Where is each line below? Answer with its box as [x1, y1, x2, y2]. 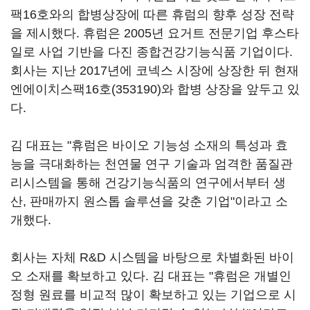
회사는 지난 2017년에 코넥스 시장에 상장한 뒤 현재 [10, 64, 299, 77]
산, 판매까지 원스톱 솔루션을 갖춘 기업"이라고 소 [10, 194, 288, 208]
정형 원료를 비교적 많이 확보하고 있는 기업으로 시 [10, 288, 296, 302]
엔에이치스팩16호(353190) [10, 82, 161, 96]
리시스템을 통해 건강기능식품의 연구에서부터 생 [10, 176, 286, 190]
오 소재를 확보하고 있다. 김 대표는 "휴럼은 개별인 [10, 269, 291, 283]
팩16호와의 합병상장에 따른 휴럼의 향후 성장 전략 [10, 8, 294, 21]
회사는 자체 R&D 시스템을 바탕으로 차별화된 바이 [10, 250, 294, 264]
